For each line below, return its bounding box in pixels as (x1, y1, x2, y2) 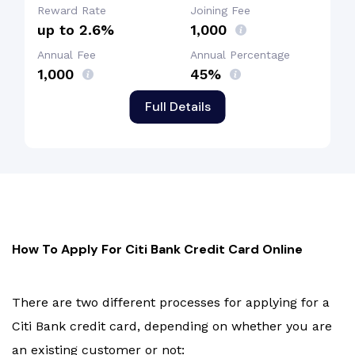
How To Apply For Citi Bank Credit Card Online (12, 241, 303, 258)
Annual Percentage (190, 48, 290, 62)
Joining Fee (190, 4, 250, 17)
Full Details (144, 97, 211, 115)
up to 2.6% (37, 21, 114, 39)
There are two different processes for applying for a (12, 295, 330, 311)
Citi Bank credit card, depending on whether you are (12, 319, 332, 334)
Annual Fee (37, 48, 96, 62)
